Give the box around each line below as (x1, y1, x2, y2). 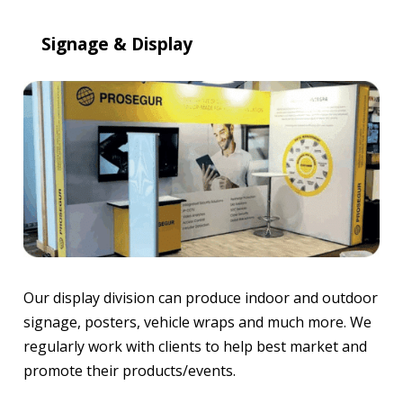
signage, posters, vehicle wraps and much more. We (23, 312, 372, 333)
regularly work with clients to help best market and (23, 336, 367, 357)
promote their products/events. (23, 361, 236, 381)
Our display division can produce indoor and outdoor (23, 288, 378, 309)
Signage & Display (41, 31, 193, 57)
